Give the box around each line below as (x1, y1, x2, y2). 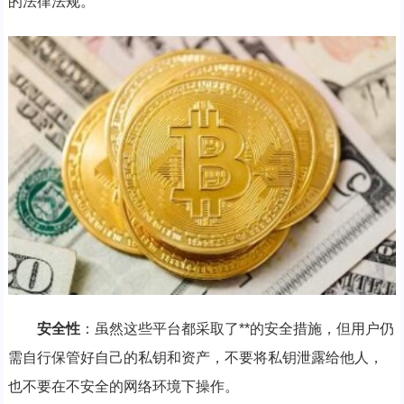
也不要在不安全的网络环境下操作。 (7, 378, 239, 394)
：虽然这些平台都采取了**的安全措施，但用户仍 (79, 320, 394, 336)
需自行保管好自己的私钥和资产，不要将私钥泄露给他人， (7, 349, 383, 365)
